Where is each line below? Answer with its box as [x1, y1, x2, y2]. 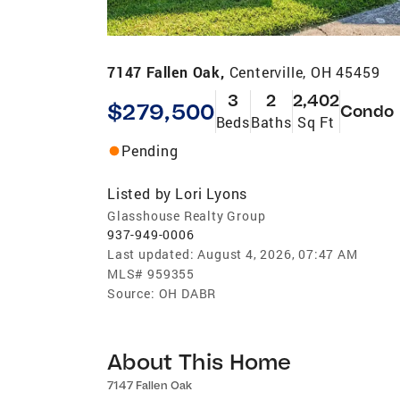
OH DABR [158, 284, 217, 302]
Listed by [107, 183, 172, 203]
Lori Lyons [175, 183, 248, 203]
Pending [121, 140, 179, 160]
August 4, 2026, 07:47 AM [197, 245, 358, 262]
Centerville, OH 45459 [229, 62, 380, 81]
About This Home [107, 346, 292, 375]
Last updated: [107, 245, 195, 262]
